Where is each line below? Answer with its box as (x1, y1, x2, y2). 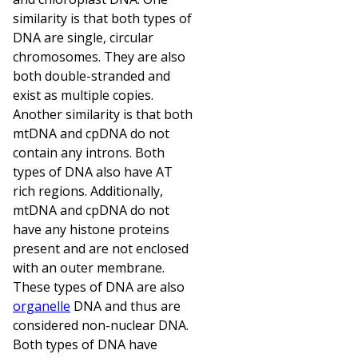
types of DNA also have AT (13, 162, 173, 181)
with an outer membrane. (13, 258, 165, 276)
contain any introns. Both (13, 143, 165, 161)
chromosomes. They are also (13, 47, 185, 66)
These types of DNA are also (13, 277, 185, 296)
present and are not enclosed (13, 239, 189, 257)
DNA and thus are (70, 296, 181, 315)
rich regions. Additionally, (13, 181, 163, 200)
